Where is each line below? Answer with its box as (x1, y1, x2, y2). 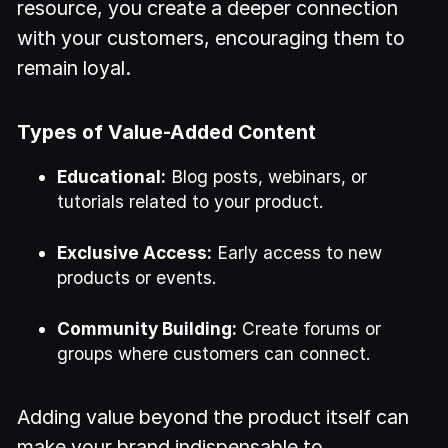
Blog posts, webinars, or (166, 165, 368, 187)
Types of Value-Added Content (17, 119, 317, 144)
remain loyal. (17, 56, 132, 80)
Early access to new (212, 241, 383, 263)
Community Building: (57, 317, 238, 339)
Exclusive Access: (57, 241, 213, 263)
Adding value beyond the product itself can (17, 404, 410, 429)
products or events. (57, 266, 218, 288)
